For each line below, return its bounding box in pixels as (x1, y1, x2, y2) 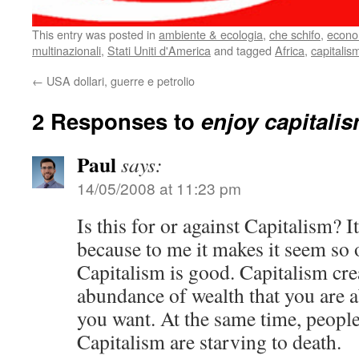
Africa (275, 42, 305, 58)
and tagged (211, 42, 275, 58)
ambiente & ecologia (159, 26, 263, 42)
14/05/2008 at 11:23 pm (77, 177, 241, 199)
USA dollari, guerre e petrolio (43, 72, 195, 89)
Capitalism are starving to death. (77, 328, 341, 355)
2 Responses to (32, 105, 201, 136)
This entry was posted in (32, 26, 159, 42)
